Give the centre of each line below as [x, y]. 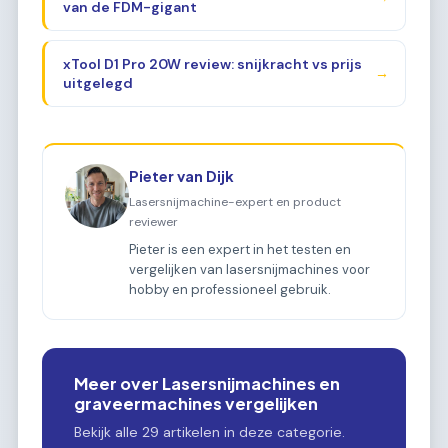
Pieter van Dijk [182, 176]
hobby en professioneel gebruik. [230, 289]
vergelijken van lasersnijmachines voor [250, 269]
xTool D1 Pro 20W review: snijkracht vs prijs [212, 63]
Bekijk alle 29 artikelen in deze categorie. [209, 431]
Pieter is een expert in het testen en [240, 249]
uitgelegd [97, 82]
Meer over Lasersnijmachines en [207, 383]
